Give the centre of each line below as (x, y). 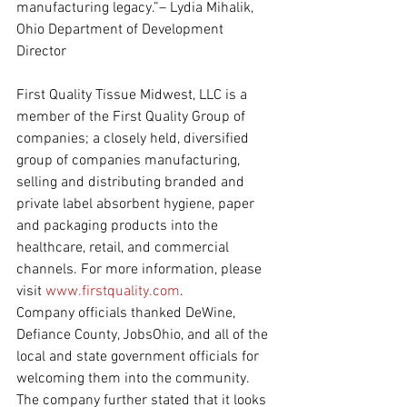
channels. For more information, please (141, 270)
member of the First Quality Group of (133, 117)
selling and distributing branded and (132, 183)
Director (41, 52)
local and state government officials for (139, 357)
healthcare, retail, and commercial (124, 248)
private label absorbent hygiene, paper (137, 204)
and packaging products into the (119, 226)
